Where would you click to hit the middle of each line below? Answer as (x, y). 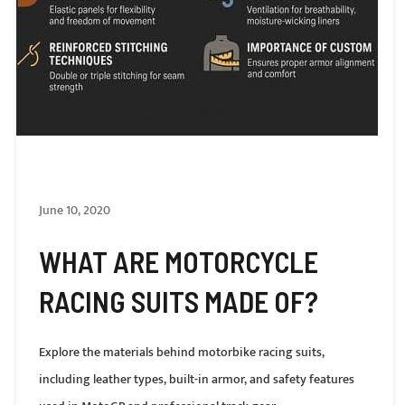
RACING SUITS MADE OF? (178, 301)
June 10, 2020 (74, 210)
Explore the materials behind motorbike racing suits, (181, 352)
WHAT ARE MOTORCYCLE (178, 261)
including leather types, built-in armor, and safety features (196, 379)
